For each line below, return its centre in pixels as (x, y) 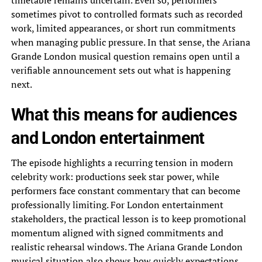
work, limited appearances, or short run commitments (123, 28)
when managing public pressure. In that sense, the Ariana (130, 42)
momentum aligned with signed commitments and (117, 233)
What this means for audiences (124, 115)
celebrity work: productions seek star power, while (115, 177)
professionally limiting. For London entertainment (117, 205)
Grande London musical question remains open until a (125, 56)
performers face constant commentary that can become (125, 191)
